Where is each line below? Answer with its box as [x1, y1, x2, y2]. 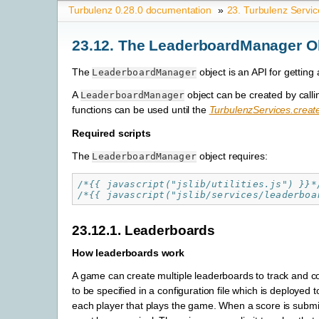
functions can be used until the [72, 104, 209, 116]
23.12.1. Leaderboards [72, 222, 216, 238]
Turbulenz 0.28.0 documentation [68, 4, 211, 16]
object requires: [196, 150, 268, 162]
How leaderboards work [72, 247, 185, 259]
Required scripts [72, 127, 151, 139]
